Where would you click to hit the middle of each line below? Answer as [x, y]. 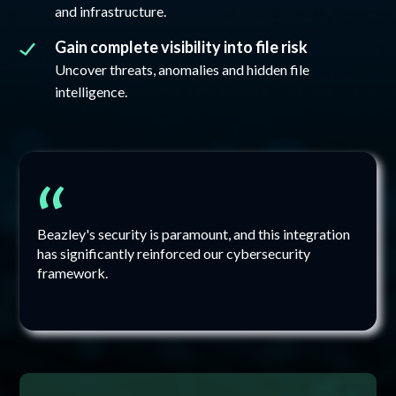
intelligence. [91, 92]
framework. [73, 273]
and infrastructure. [111, 11]
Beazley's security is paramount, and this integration [194, 234]
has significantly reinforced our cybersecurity [174, 254]
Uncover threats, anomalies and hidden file [183, 70]
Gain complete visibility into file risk [182, 47]
